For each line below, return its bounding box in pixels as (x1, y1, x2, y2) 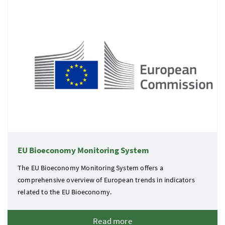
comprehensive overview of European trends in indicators (18, 175, 195, 185)
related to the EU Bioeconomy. (18, 187, 112, 197)
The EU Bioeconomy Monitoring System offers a (18, 163, 163, 173)
